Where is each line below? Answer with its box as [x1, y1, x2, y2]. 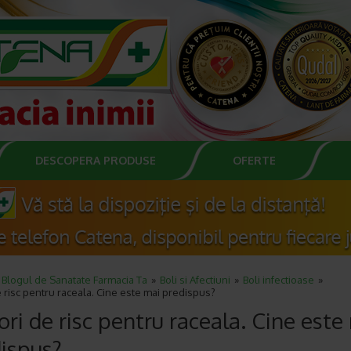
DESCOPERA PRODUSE [35, 154, 156, 167]
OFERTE [233, 154, 276, 167]
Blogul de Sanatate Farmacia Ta [2, 273, 147, 286]
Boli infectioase [243, 273, 314, 286]
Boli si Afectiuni [160, 273, 230, 286]
